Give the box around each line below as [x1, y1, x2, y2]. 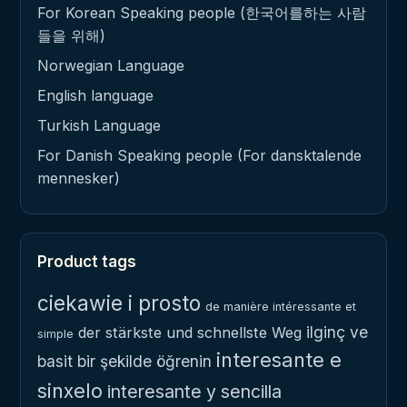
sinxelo [37, 379, 103, 403]
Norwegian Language [37, 56, 184, 75]
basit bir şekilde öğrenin [37, 352, 212, 372]
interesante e [216, 348, 342, 372]
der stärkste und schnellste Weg [78, 323, 302, 342]
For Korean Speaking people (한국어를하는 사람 [37, 4, 366, 23]
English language [37, 86, 154, 105]
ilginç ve [306, 323, 368, 342]
